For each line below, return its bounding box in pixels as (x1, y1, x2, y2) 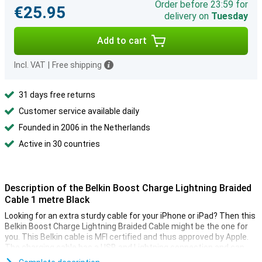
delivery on (164, 11, 211, 22)
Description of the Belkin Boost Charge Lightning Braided (5, 182, 251, 194)
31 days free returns (19, 90, 95, 99)
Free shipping (52, 60, 102, 70)
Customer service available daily (19, 106, 139, 116)
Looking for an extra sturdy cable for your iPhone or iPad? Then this (5, 211, 256, 220)
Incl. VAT (14, 60, 46, 70)
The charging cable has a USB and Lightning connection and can (5, 243, 244, 252)
